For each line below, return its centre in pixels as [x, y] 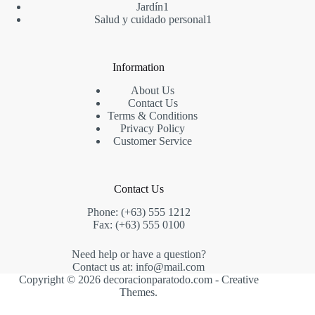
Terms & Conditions [153, 116]
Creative [240, 280]
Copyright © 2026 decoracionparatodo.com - [120, 280]
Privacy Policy [153, 129]
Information [139, 67]
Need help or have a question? [139, 255]
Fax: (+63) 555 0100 [139, 225]
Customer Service [153, 141]
